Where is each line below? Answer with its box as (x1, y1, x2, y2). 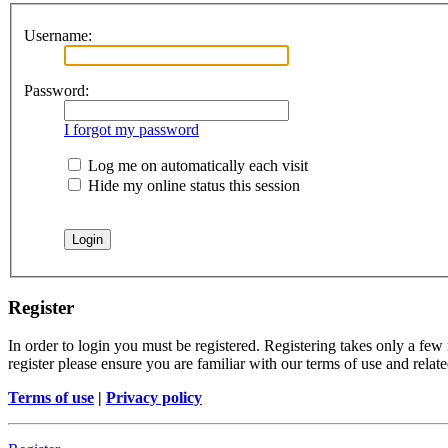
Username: (24, 26, 92, 44)
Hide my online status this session (84, 176, 300, 194)
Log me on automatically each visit (84, 156, 308, 174)
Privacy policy (106, 389, 202, 407)
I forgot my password (64, 120, 199, 138)
